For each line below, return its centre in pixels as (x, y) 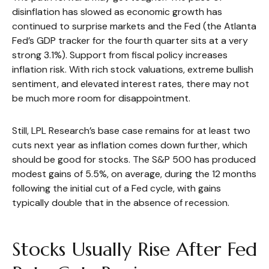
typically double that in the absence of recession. (121, 203)
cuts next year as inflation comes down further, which (130, 145)
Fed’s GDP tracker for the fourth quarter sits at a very (130, 41)
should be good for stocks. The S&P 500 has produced (134, 160)
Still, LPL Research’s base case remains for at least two (131, 131)
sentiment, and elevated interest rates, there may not (131, 84)
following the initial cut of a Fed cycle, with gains (116, 189)
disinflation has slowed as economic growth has (117, 12)
